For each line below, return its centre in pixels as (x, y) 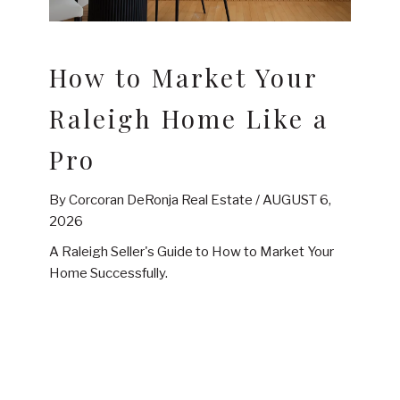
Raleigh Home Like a (189, 118)
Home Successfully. (108, 273)
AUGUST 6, (297, 200)
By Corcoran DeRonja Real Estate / (156, 200)
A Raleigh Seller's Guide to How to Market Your (192, 251)
